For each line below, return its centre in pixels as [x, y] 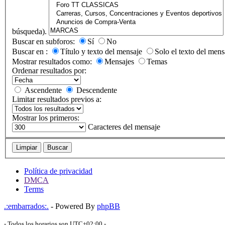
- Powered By [73, 206]
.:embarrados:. [26, 206]
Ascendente [43, 90]
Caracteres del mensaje [124, 127]
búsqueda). [29, 32]
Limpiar [27, 147]
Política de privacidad [58, 171]
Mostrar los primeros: [46, 118]
